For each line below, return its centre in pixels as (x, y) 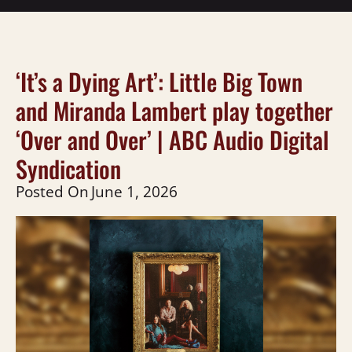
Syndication (68, 168)
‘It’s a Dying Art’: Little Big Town (159, 81)
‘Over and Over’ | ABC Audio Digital (172, 139)
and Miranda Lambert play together (174, 110)
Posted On (52, 191)
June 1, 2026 (134, 191)
